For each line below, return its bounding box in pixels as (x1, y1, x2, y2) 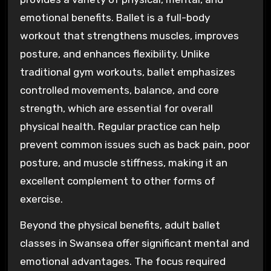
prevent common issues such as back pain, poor (19, 139, 250, 151)
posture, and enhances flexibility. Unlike (19, 48, 210, 60)
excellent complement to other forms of (19, 175, 215, 188)
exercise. (19, 193, 63, 206)
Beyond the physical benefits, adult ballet (19, 218, 220, 231)
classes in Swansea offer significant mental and (19, 237, 249, 249)
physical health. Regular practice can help (19, 120, 220, 133)
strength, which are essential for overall (19, 102, 213, 115)
